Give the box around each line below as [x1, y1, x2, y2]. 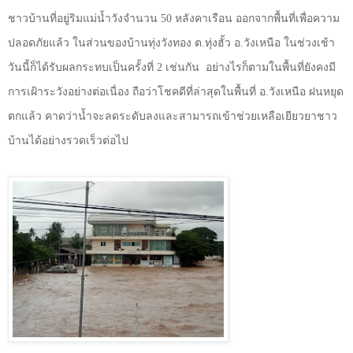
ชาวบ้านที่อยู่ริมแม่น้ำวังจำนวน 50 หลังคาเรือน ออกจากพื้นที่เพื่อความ [8, 12, 340, 24]
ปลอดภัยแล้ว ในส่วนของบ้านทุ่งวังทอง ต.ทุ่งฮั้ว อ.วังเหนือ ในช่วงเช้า [8, 36, 335, 49]
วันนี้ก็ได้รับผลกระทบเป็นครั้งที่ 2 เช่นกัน [8, 61, 199, 73]
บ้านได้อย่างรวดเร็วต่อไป [8, 134, 128, 147]
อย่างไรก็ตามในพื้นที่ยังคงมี [206, 61, 336, 73]
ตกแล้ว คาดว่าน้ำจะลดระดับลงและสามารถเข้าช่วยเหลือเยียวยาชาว [8, 110, 337, 122]
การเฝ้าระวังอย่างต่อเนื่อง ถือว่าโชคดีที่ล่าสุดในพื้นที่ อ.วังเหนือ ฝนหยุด [8, 85, 344, 98]
